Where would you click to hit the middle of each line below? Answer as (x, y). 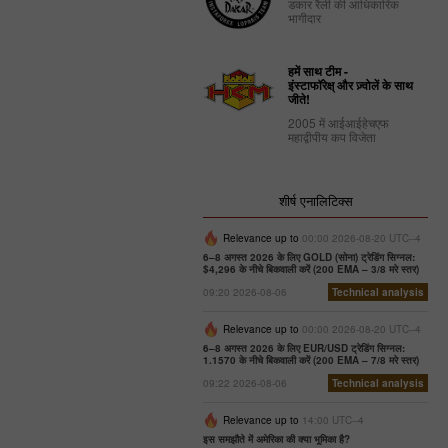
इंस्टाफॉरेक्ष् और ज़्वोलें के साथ (350, 85)
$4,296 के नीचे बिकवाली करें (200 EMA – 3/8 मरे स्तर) (311, 269)
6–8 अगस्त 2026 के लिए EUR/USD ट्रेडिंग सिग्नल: (304, 348)
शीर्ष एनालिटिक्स (315, 200)
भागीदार (304, 17)
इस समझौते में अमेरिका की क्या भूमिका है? (276, 439)
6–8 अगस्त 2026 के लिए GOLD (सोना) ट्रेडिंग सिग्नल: (309, 257)
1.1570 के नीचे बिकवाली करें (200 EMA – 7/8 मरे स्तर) (311, 360)
